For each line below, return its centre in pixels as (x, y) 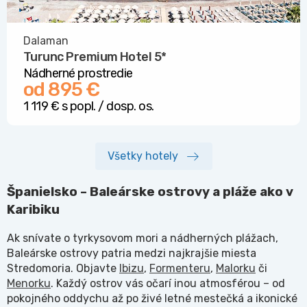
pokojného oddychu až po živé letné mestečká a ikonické (152, 299)
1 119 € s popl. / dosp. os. (89, 106)
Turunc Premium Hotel (89, 57)
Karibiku (33, 209)
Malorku (236, 269)
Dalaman (46, 40)
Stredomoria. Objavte (63, 269)
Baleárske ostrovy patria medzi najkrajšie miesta (132, 254)
